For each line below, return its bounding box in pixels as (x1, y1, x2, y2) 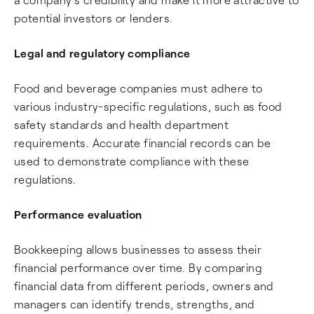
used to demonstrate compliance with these (14, 154, 250, 168)
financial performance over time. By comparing (14, 261, 262, 274)
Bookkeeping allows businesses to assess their (14, 243, 261, 256)
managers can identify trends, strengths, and (14, 297, 255, 310)
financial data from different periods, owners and (14, 279, 274, 292)
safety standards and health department (14, 118, 229, 131)
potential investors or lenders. (14, 11, 173, 25)
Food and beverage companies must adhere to (14, 81, 263, 95)
